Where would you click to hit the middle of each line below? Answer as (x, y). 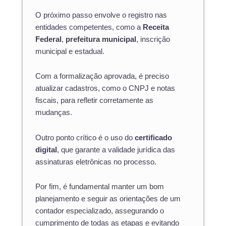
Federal (48, 39)
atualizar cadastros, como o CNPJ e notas (105, 89)
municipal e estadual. (70, 51)
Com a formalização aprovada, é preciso (102, 76)
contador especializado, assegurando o (100, 211)
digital (46, 150)
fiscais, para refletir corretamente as (94, 101)
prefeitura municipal (101, 39)
